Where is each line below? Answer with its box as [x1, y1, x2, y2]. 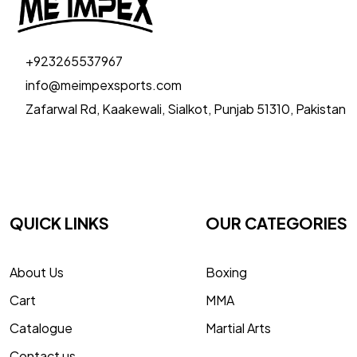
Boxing [206, 264, 247, 280]
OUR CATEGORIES [206, 213, 347, 233]
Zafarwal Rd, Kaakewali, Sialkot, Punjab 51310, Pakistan [25, 100, 346, 117]
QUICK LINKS [10, 213, 109, 233]
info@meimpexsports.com [25, 76, 182, 93]
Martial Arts [206, 320, 271, 336]
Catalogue [10, 320, 73, 336]
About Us [10, 264, 64, 280]
